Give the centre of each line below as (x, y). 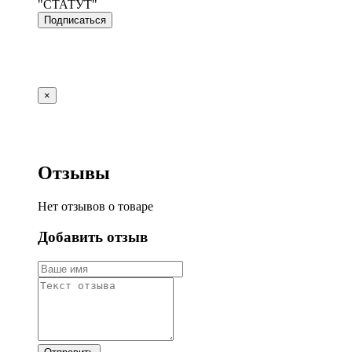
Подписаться (75, 20)
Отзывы (74, 173)
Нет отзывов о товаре (95, 207)
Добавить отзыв (93, 236)
